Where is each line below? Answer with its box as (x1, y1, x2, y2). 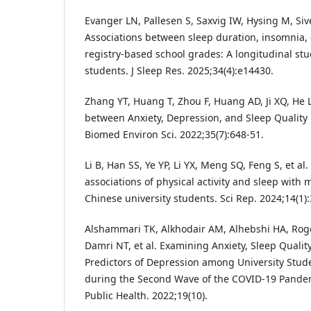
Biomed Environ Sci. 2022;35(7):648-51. (85, 128, 264, 142)
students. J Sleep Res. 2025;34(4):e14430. (85, 64, 274, 78)
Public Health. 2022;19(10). (85, 289, 208, 303)
